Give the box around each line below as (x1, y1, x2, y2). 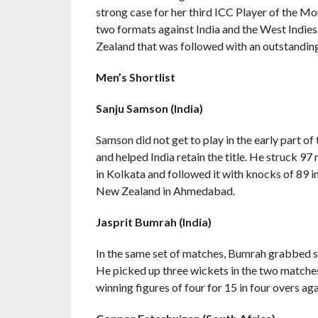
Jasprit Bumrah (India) (95, 215, 212, 229)
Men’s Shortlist (95, 70, 175, 84)
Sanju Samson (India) (95, 102, 203, 115)
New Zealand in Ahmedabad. (95, 184, 235, 197)
